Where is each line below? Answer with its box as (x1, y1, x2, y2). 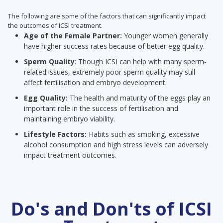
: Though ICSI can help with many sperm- (75, 57, 207, 66)
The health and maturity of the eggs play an (70, 93, 211, 103)
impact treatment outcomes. (24, 150, 116, 160)
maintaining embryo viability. (24, 114, 115, 123)
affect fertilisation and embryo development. (24, 78, 167, 87)
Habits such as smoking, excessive (87, 129, 200, 139)
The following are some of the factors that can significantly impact (8, 11, 206, 20)
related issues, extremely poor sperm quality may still (24, 67, 195, 77)
